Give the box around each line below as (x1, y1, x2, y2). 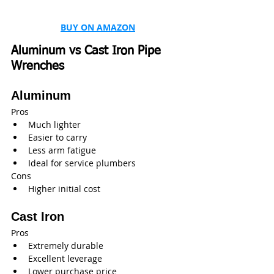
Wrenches (11, 59, 64, 72)
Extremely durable (28, 239, 103, 251)
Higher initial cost (28, 182, 100, 194)
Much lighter (28, 118, 81, 130)
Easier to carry (28, 131, 87, 143)
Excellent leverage (28, 252, 102, 264)
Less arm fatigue (28, 144, 96, 156)
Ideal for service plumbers (28, 157, 136, 169)
